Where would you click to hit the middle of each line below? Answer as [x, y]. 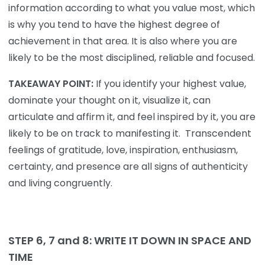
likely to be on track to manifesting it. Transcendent [130, 133]
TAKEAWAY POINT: [51, 83]
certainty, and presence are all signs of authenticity [128, 166]
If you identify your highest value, [170, 83]
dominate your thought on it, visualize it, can [109, 100]
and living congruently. [60, 183]
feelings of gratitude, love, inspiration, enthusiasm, [123, 150]
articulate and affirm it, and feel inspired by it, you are [132, 117]
